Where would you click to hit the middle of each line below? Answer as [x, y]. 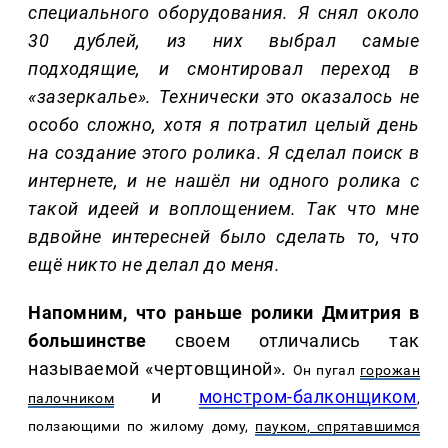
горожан [390, 370]
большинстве [87, 341]
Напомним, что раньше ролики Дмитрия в [224, 313]
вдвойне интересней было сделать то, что [224, 237]
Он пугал [326, 370]
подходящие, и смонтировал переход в [224, 69]
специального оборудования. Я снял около [224, 13]
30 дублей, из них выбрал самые [224, 41]
